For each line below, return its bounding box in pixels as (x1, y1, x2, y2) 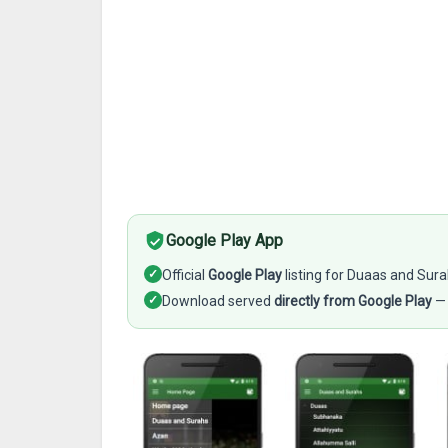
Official (162, 267, 208, 283)
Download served (162, 293, 274, 309)
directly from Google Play (274, 293, 432, 309)
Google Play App (166, 231, 283, 250)
